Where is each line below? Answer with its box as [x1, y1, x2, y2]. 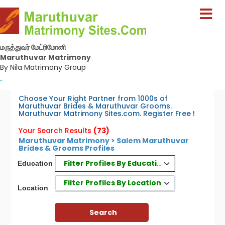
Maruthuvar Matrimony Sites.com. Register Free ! [19, 108, 195, 119]
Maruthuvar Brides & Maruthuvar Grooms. [19, 101, 172, 111]
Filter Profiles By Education [63, 158, 167, 168]
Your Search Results [19, 126, 92, 136]
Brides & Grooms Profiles [19, 143, 115, 153]
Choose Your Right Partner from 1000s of [19, 93, 168, 103]
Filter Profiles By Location [64, 177, 162, 188]
